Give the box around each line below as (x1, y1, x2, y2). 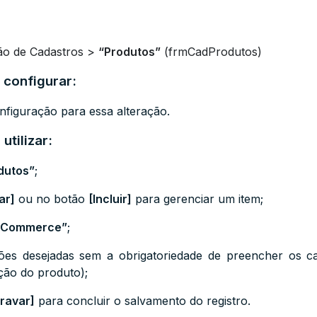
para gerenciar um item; (132, 192, 263, 206)
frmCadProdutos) (168, 45, 262, 59)
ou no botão (15, 192, 88, 206)
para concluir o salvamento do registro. (35, 294, 250, 308)
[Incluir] (88, 192, 132, 206)
